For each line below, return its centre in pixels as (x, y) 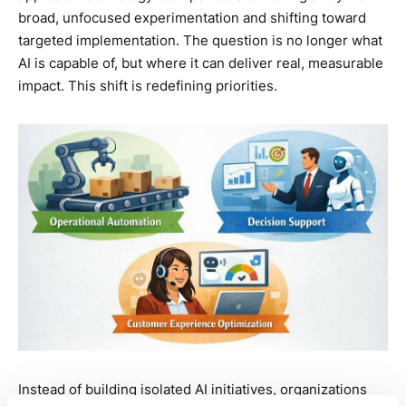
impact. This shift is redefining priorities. (148, 86)
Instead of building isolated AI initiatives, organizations (193, 389)
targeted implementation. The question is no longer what (200, 41)
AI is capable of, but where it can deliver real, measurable (201, 63)
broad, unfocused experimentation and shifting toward (192, 18)
